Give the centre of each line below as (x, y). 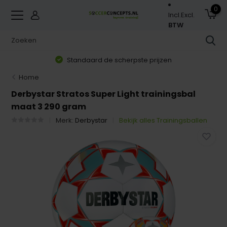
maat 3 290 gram (49, 107)
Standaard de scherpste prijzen (119, 60)
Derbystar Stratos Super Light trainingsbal (104, 94)
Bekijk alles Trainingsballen (163, 120)
